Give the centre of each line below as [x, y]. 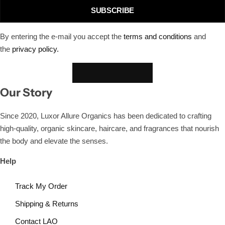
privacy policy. [35, 49]
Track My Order [41, 186]
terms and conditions [158, 36]
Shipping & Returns [47, 204]
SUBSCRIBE [113, 10]
